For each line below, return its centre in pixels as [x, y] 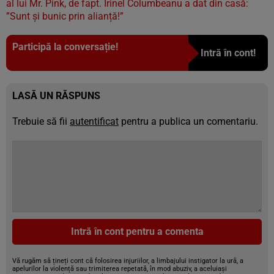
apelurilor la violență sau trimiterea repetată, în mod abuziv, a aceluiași [120, 269]
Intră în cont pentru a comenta [137, 231]
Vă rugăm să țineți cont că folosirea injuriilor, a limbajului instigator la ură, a [128, 261]
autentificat [94, 121]
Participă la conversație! [65, 47]
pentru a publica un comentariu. [188, 121]
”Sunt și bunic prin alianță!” [65, 16]
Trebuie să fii [41, 121]
